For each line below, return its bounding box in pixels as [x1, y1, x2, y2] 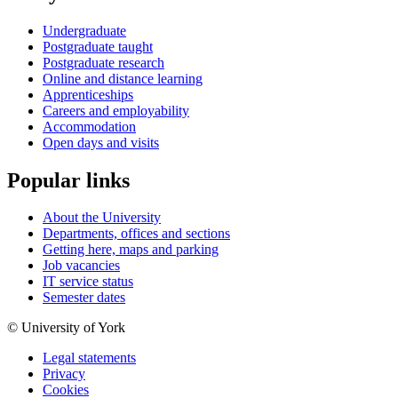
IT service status [43, 274, 133, 290]
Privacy [43, 366, 85, 382]
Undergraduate [43, 22, 126, 38]
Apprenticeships [43, 86, 133, 102]
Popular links [7, 168, 130, 192]
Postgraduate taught [43, 38, 153, 54]
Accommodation [43, 118, 136, 134]
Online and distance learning [43, 70, 203, 86]
